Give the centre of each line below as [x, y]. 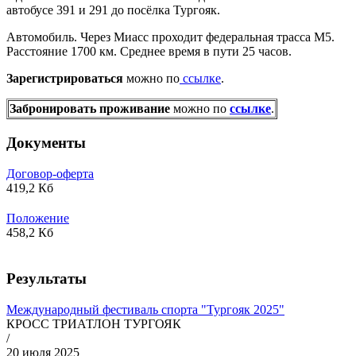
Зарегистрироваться [66, 79]
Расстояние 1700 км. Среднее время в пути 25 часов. [149, 52]
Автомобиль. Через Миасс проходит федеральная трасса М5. [170, 37]
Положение [38, 218]
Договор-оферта [50, 173]
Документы [46, 142]
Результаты [46, 279]
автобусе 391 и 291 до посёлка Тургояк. [113, 10]
